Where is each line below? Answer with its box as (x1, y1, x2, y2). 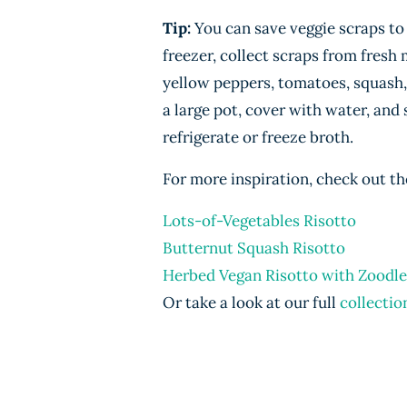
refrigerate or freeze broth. (163, 127, 353, 147)
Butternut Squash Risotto (163, 238, 345, 258)
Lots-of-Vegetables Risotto (163, 211, 356, 231)
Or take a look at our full (163, 293, 340, 313)
